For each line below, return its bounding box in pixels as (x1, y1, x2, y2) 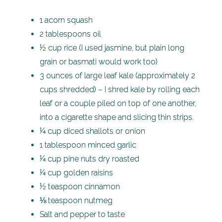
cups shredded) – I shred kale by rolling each (40, 84, 200, 94)
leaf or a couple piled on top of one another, (40, 98, 196, 108)
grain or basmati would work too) (40, 56, 158, 66)
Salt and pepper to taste (40, 209, 125, 219)
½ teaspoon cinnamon (40, 181, 120, 191)
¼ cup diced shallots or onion (40, 126, 145, 136)
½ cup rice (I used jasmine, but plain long (40, 43, 184, 53)
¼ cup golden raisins (40, 167, 113, 177)
